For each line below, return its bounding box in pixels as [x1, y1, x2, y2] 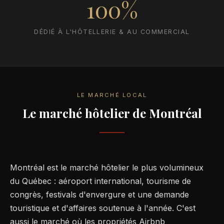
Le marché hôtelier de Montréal [22, 105, 202, 121]
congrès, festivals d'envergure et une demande [10, 189, 189, 200]
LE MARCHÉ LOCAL [76, 91, 147, 99]
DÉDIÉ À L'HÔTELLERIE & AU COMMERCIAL [34, 28, 190, 36]
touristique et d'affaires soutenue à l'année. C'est [10, 203, 195, 213]
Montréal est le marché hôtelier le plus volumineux [10, 162, 203, 173]
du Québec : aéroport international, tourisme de [10, 176, 191, 186]
